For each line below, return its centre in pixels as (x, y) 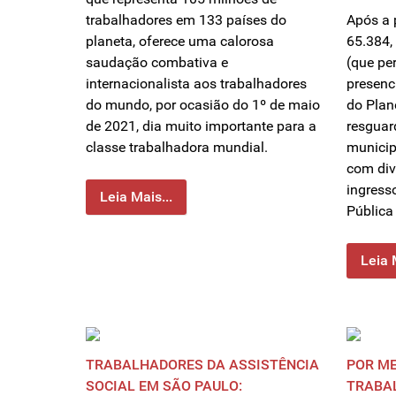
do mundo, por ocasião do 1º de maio (203, 105)
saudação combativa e (157, 63)
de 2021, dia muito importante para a (201, 126)
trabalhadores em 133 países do (186, 20)
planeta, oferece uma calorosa (180, 42)
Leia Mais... (136, 197)
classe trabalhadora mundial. (177, 148)
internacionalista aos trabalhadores (196, 84)
